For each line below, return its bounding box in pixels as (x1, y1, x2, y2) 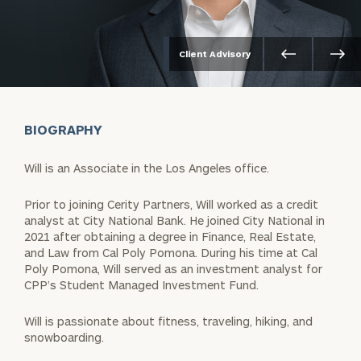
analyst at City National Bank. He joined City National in (24, 213, 325, 227)
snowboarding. (24, 330, 104, 344)
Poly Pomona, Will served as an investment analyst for (24, 261, 322, 276)
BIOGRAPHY (24, 121, 103, 137)
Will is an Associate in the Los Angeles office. (24, 160, 269, 175)
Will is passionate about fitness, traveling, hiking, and (24, 313, 313, 328)
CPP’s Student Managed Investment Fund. (24, 277, 259, 292)
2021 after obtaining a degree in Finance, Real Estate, (24, 229, 316, 243)
